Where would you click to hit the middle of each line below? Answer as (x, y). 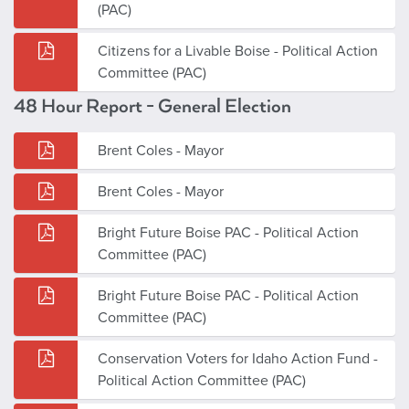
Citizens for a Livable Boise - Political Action (238, 51)
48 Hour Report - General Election (152, 106)
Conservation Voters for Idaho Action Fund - (238, 358)
